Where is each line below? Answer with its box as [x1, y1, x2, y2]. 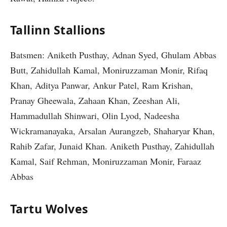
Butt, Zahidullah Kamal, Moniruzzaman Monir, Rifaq [10, 64, 208, 77]
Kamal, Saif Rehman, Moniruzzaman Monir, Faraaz [10, 155, 201, 168]
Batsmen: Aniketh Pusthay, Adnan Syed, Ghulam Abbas [10, 49, 216, 61]
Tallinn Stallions [10, 22, 106, 39]
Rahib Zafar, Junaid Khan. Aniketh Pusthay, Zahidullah [10, 140, 214, 153]
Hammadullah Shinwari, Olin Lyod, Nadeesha [10, 109, 179, 122]
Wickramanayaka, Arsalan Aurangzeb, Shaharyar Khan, [10, 125, 215, 137]
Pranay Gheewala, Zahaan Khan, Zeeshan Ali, [10, 94, 180, 107]
